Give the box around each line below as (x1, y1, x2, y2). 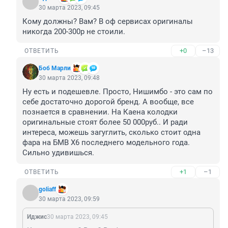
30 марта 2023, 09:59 (39, 195, 100, 203)
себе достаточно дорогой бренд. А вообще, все (22, 97, 194, 107)
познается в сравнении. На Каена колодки (22, 107, 178, 117)
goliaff (39, 186, 56, 193)
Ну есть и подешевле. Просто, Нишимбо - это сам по (22, 87, 213, 97)
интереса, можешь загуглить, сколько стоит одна (22, 128, 201, 137)
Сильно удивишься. (22, 148, 94, 158)
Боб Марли (39, 65, 71, 72)
